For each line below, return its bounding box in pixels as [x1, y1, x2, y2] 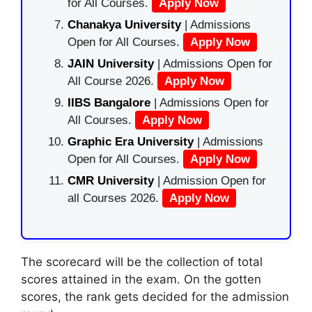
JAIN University [68, 56, 157, 70]
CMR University [68, 173, 154, 187]
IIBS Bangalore [68, 95, 150, 109]
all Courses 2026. [68, 191, 162, 205]
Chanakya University [68, 17, 185, 31]
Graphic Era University [68, 134, 194, 148]
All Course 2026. [68, 74, 157, 88]
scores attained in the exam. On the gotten [21, 272, 261, 286]
